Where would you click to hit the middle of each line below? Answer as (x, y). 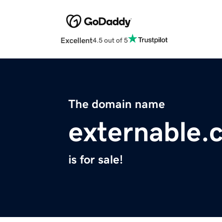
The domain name (117, 104)
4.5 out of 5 (110, 40)
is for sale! (96, 160)
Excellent (77, 40)
